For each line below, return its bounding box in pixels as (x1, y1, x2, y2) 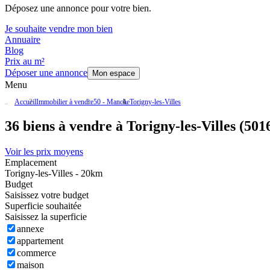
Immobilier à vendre (36, 98, 93, 107)
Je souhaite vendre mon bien (5, 24, 113, 34)
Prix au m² (5, 56, 45, 67)
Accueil (14, 98, 36, 107)
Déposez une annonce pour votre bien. (5, 3, 151, 14)
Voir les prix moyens (5, 146, 83, 157)
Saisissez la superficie (5, 212, 87, 222)
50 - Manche (93, 98, 130, 107)
